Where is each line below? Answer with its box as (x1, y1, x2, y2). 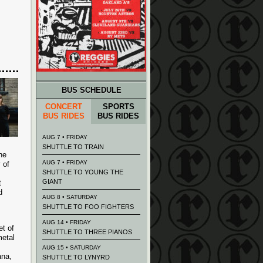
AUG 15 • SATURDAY (42, 244, 101, 251)
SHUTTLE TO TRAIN (42, 143, 104, 150)
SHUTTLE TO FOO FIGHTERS (42, 203, 134, 210)
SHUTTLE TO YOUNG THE (42, 168, 123, 176)
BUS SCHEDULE (61, 86, 122, 95)
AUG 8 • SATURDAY (42, 194, 97, 200)
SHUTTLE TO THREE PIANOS (42, 228, 132, 235)
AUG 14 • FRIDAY (42, 219, 91, 225)
